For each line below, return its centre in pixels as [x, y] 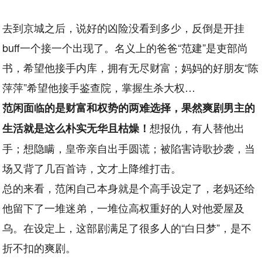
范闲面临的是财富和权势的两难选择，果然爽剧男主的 [129, 108]
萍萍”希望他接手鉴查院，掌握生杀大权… [99, 87]
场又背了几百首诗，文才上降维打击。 [92, 168]
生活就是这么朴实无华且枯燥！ [76, 128]
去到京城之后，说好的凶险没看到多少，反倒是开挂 [124, 27]
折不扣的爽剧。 [39, 247]
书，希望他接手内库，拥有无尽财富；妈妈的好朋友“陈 [131, 67]
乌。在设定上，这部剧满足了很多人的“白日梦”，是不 [127, 227]
